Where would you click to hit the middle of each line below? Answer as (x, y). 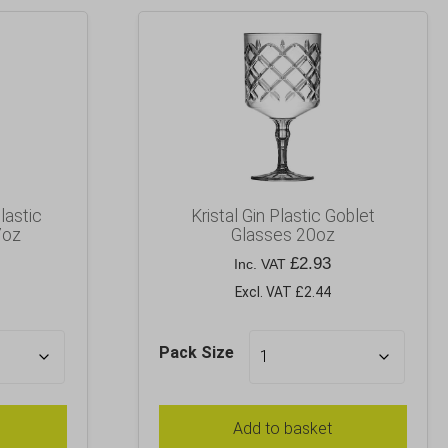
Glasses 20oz (282, 235)
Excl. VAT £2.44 (282, 292)
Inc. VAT (262, 264)
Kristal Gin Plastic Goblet (282, 216)
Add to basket (283, 428)
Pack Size (196, 352)
